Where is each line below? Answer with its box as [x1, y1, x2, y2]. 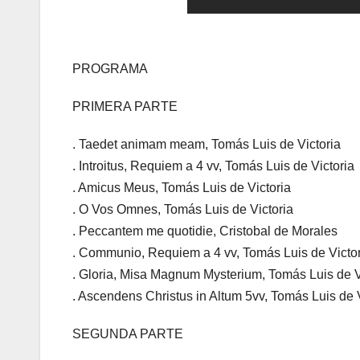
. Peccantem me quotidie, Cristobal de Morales [72, 224, 337, 239]
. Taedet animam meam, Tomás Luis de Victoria [72, 137, 341, 152]
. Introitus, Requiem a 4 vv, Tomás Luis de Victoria [72, 159, 354, 174]
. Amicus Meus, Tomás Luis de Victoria [72, 181, 291, 195]
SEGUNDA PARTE [72, 327, 183, 342]
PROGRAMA [72, 62, 148, 76]
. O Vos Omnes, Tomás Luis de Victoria [72, 202, 293, 217]
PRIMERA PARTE [72, 100, 178, 114]
